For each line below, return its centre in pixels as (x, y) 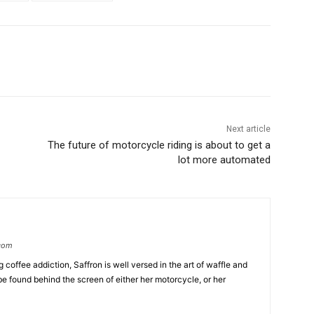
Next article (248, 129)
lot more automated (224, 160)
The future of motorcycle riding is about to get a (159, 145)
